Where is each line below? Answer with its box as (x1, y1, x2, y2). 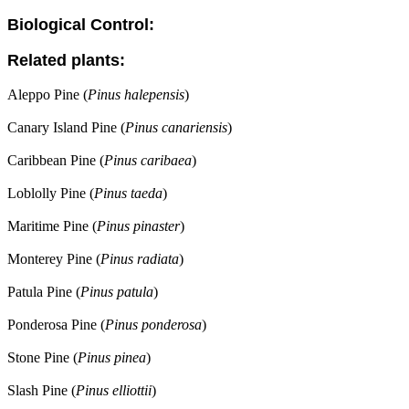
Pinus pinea (78, 350, 146, 365)
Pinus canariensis (125, 120, 227, 135)
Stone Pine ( (7, 350, 78, 365)
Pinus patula (80, 284, 153, 299)
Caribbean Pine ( (7, 152, 104, 168)
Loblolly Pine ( (7, 185, 94, 201)
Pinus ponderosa (105, 317, 202, 332)
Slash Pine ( (7, 383, 76, 398)
